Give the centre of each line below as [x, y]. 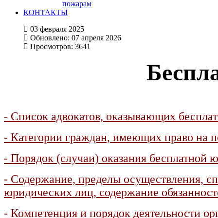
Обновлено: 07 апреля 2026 [76, 38]
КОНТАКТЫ [45, 12]
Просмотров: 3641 [60, 46]
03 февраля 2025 [57, 29]
